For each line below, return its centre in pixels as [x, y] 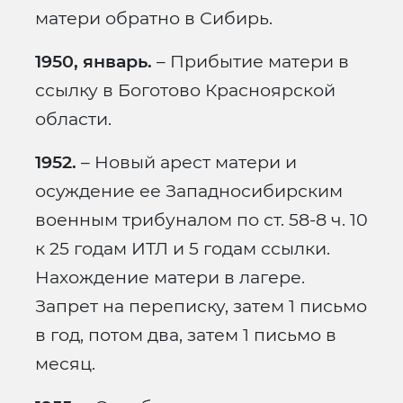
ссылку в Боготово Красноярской [185, 90]
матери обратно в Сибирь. [154, 18]
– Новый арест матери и [187, 162]
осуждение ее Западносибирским [189, 191]
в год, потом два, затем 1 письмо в [186, 335]
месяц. [65, 364]
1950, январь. [94, 62]
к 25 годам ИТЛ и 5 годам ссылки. [183, 249]
